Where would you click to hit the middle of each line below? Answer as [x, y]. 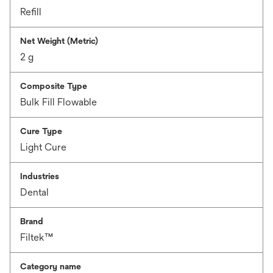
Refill [31, 12]
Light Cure [43, 147]
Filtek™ [37, 237]
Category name [51, 266]
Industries [40, 176]
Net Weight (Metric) [59, 41]
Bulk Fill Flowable [58, 102]
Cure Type [41, 131]
